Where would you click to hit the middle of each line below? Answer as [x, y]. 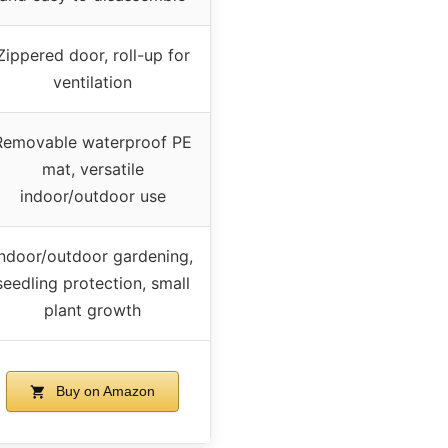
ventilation [92, 81]
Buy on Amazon [103, 390]
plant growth [92, 309]
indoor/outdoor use [92, 195]
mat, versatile [92, 168]
